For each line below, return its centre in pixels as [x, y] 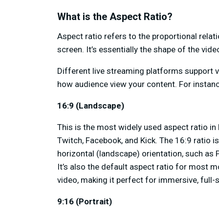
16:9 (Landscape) [91, 106]
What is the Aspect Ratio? [115, 17]
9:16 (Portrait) [85, 202]
